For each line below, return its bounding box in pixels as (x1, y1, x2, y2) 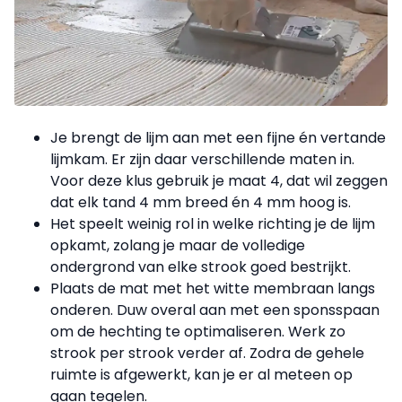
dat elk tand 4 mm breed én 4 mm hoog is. (50, 191, 351, 213)
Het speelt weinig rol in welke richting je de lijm (50, 213, 375, 234)
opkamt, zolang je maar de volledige (50, 234, 305, 256)
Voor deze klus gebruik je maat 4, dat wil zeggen (50, 170, 388, 191)
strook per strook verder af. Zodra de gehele (50, 342, 364, 363)
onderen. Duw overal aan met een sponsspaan (50, 299, 380, 320)
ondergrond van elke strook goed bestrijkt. (50, 256, 351, 277)
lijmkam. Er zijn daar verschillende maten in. (50, 148, 354, 170)
